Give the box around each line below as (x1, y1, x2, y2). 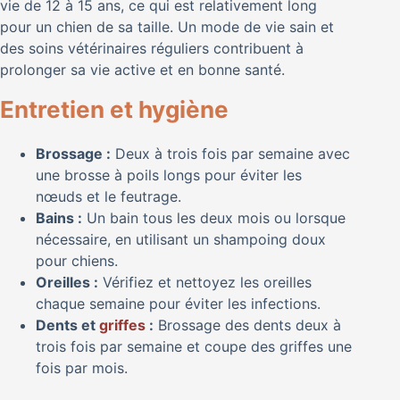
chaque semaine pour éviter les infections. (36, 294, 321, 312)
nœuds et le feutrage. (36, 187, 181, 205)
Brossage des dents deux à (154, 315, 341, 334)
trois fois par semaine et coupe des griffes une (36, 337, 352, 355)
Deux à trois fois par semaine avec (111, 144, 350, 162)
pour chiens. (36, 251, 118, 270)
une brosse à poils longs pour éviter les (36, 165, 302, 184)
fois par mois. (36, 358, 128, 377)
